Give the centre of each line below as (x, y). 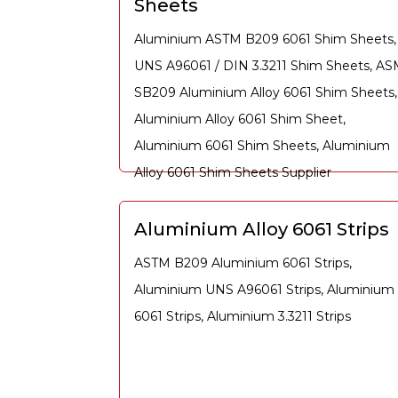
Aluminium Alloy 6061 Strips (262, 229)
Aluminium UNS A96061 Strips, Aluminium (264, 290)
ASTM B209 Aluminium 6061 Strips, (243, 263)
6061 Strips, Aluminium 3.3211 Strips (243, 316)
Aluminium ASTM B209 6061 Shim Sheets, (265, 39)
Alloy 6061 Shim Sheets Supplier (233, 172)
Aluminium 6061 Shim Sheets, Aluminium (262, 146)
